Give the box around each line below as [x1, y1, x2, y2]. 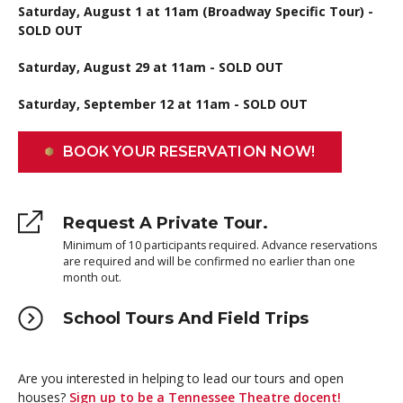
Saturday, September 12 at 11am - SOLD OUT [18, 95, 308, 112]
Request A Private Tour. [63, 213, 268, 233]
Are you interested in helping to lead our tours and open [18, 370, 344, 387]
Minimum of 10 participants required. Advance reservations [63, 237, 377, 253]
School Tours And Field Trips [63, 309, 309, 328]
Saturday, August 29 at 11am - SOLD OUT [18, 58, 283, 76]
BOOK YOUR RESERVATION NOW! [63, 143, 316, 160]
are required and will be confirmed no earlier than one [63, 254, 355, 269]
